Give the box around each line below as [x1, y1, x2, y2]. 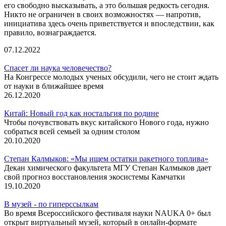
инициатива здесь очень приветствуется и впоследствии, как [4, 19, 214, 28]
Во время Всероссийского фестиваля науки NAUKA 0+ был [4, 208, 211, 217]
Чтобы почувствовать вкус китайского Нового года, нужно [4, 118, 209, 127]
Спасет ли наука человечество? [4, 63, 111, 72]
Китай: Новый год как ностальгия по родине [4, 108, 159, 118]
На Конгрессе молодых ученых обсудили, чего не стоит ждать [4, 72, 218, 81]
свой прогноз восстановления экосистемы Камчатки [4, 172, 185, 181]
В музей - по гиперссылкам [4, 199, 98, 208]
